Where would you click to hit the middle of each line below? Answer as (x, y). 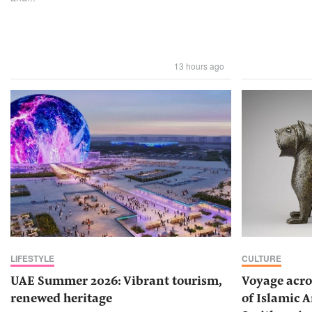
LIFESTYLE (32, 259)
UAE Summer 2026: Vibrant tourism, (116, 282)
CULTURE (262, 259)
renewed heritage (61, 300)
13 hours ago (200, 65)
